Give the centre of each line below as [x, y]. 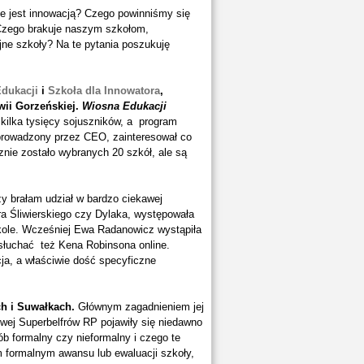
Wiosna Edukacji [124, 106]
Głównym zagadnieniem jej [139, 307]
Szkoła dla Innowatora [104, 91]
